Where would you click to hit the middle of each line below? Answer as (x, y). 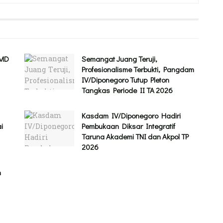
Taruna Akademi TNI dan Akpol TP (135, 137)
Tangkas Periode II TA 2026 (127, 90)
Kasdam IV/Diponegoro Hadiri (131, 116)
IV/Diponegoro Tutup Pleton (125, 80)
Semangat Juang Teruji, (119, 59)
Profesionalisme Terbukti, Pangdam (138, 69)
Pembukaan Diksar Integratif (128, 126)
